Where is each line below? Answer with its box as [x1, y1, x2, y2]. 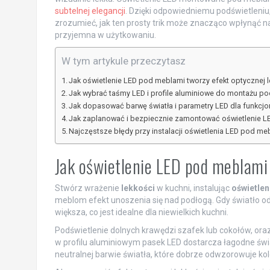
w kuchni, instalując [154, 183, 231, 193]
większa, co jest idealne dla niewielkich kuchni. [54, 207, 228, 218]
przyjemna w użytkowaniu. [54, 30, 156, 40]
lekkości [121, 183, 155, 193]
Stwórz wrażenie [54, 183, 121, 193]
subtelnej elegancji [54, 6, 125, 16]
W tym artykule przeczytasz [61, 55, 186, 67]
